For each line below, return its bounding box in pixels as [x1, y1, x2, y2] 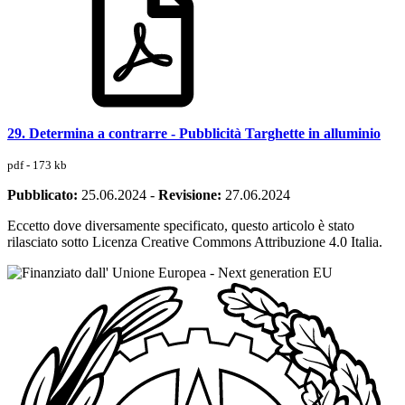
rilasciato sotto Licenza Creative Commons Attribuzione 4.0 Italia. [7, 233, 382, 250]
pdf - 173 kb [7, 157, 67, 172]
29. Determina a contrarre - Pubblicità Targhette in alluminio [7, 125, 381, 141]
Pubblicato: [7, 186, 78, 202]
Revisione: [158, 186, 221, 202]
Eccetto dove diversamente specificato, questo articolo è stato [7, 217, 354, 233]
